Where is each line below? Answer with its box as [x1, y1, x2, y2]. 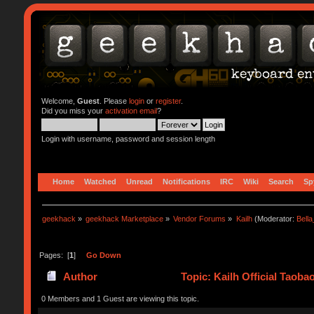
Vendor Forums [173, 214, 226, 223]
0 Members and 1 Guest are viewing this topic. [41, 294, 199, 303]
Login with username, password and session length [41, 135, 215, 143]
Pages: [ [39, 250, 69, 259]
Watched [83, 177, 116, 186]
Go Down [86, 250, 121, 259]
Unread [125, 177, 153, 186]
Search [268, 177, 294, 186]
